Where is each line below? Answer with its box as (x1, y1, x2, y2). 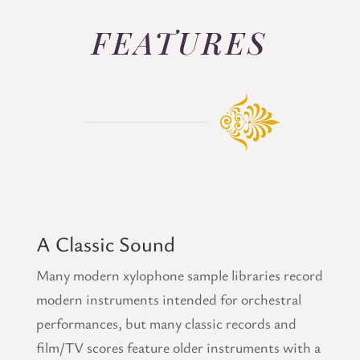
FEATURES (92, 22, 268, 63)
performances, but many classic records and (35, 313, 297, 333)
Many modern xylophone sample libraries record (35, 265, 323, 285)
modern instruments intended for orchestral (35, 289, 301, 309)
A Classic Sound (35, 230, 175, 259)
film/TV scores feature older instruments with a (35, 337, 321, 358)
